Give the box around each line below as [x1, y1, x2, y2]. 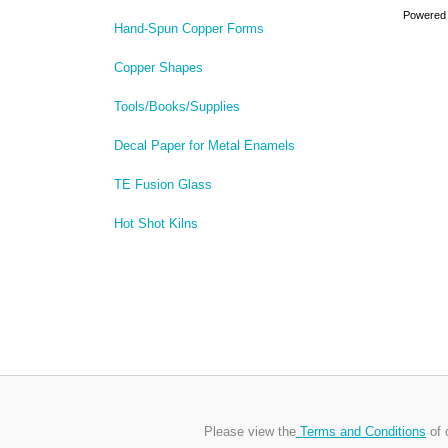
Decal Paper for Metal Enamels [113, 138, 295, 154]
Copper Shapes [113, 60, 203, 76]
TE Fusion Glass [113, 177, 212, 193]
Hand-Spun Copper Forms [113, 21, 264, 37]
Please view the [204, 424, 296, 439]
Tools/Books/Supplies [113, 99, 240, 115]
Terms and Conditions [296, 424, 426, 439]
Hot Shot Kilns [113, 216, 198, 232]
